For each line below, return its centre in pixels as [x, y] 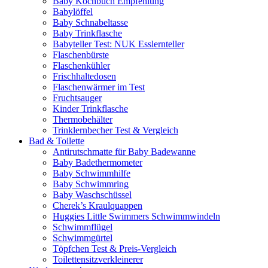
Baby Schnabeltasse [90, 22]
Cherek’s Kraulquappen [98, 205]
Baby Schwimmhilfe [92, 173]
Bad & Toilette [57, 141]
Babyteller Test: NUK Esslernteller [118, 44]
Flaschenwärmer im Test [99, 87]
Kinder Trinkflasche [90, 109]
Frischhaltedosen [84, 76]
